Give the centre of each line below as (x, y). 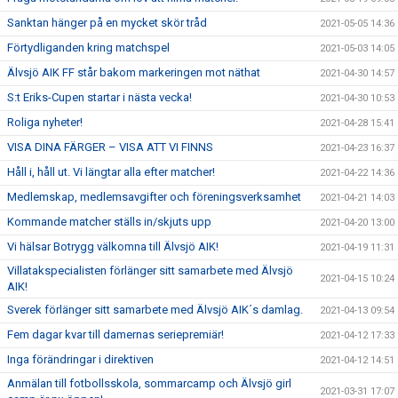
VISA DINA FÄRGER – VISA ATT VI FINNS (110, 147)
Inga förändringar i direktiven (80, 359)
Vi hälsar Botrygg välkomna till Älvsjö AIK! (113, 247)
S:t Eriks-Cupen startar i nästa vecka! (99, 97)
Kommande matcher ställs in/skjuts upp (109, 222)
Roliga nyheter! (45, 122)
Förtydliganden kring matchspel (88, 48)
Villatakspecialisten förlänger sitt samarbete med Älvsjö (150, 271)
